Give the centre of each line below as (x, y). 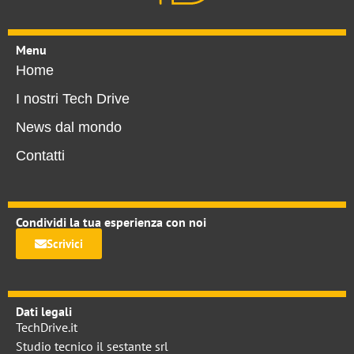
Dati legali (44, 311)
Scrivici (65, 243)
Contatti (40, 155)
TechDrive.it (47, 327)
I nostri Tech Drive (73, 98)
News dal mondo (69, 127)
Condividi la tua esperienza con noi (111, 222)
